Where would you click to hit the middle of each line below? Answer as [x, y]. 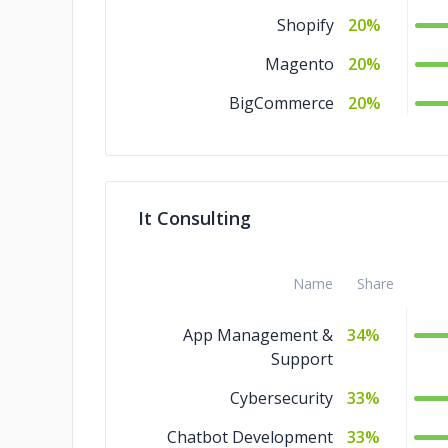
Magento [299, 64]
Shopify [305, 25]
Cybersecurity [281, 398]
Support [302, 359]
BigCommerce [281, 103]
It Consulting [194, 218]
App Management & [258, 335]
